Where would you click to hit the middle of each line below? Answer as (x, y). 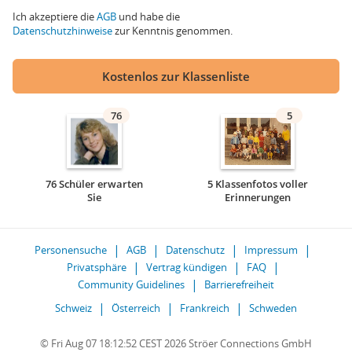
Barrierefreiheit (239, 284)
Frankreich (205, 308)
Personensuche (71, 250)
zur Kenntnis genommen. (172, 31)
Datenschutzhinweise (62, 31)
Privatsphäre (96, 267)
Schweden (273, 308)
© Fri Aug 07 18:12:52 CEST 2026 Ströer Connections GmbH (176, 343)
